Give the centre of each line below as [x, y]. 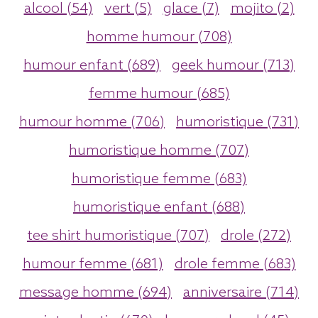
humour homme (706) [92, 122]
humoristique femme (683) [159, 179]
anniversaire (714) [241, 293]
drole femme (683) [235, 264]
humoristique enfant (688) [159, 208]
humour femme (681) [93, 264]
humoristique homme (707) [159, 151]
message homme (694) [95, 293]
